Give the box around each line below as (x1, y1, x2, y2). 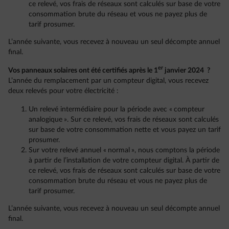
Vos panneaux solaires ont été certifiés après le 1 (8, 66, 158, 74)
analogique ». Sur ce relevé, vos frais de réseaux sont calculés (29, 116, 219, 123)
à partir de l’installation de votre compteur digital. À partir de (29, 156, 219, 164)
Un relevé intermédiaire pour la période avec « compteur (29, 105, 204, 113)
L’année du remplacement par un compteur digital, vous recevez (8, 77, 209, 84)
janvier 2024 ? (163, 66, 210, 74)
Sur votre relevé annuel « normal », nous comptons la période (29, 146, 220, 154)
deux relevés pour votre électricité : (8, 87, 119, 95)
